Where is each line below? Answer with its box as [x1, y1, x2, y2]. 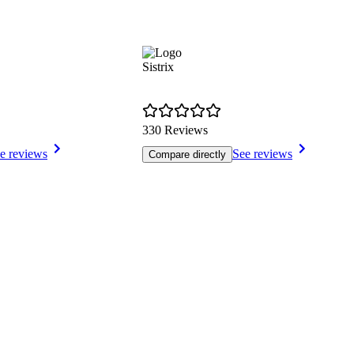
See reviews [232, 147, 292, 161]
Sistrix [142, 60, 174, 74]
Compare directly [149, 149, 226, 161]
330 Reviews [142, 123, 208, 137]
